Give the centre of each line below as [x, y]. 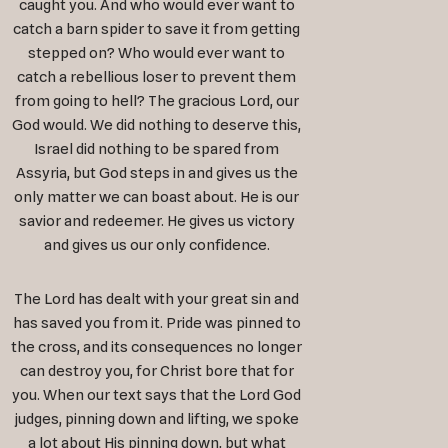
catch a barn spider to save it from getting [157, 29]
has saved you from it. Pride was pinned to [156, 323]
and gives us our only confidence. [156, 245]
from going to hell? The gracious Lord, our [156, 101]
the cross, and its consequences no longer [157, 347]
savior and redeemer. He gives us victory [156, 221]
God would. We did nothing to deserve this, [157, 125]
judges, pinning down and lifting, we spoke [157, 419]
